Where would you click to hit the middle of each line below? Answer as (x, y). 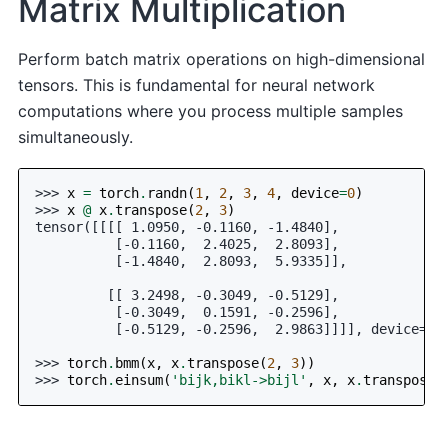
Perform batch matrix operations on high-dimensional (222, 58)
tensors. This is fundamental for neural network (197, 84)
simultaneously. (76, 136)
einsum (139, 380)
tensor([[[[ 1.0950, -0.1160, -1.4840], (187, 227)
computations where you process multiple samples (211, 110)
